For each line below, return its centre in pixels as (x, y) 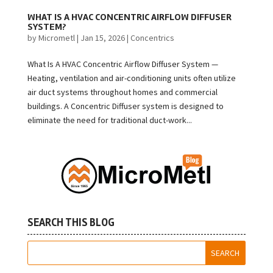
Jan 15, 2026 (102, 38)
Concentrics (152, 38)
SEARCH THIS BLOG (71, 223)
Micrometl (56, 38)
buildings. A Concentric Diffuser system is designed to (125, 106)
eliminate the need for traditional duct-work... (109, 120)
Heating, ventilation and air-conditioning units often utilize (131, 78)
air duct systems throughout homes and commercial (122, 92)
